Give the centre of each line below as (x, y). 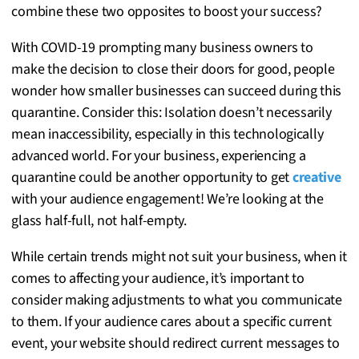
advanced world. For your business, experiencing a (159, 155)
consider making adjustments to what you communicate (177, 300)
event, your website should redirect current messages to (175, 343)
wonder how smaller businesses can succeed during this (177, 91)
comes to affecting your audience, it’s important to (158, 278)
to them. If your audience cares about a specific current (171, 321)
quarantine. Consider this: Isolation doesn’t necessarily (171, 112)
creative (317, 177)
